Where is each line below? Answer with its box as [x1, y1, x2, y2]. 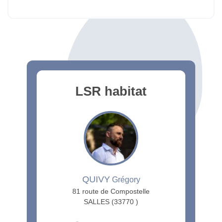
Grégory [110, 175, 140, 184]
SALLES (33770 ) [84, 197, 138, 206]
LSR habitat [75, 83, 147, 99]
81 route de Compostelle [72, 187, 150, 195]
